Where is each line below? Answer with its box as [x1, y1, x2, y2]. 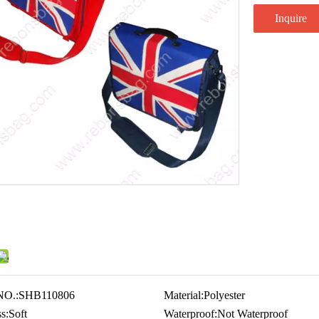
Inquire [275, 12, 307, 25]
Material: [163, 289, 204, 302]
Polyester [203, 289, 245, 302]
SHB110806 [19, 289, 75, 302]
